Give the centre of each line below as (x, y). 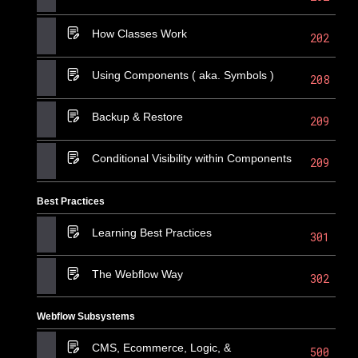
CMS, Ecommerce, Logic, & (162, 348)
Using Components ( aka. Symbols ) (183, 76)
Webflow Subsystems (86, 317)
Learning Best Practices (152, 232)
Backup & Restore (138, 117)
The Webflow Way (138, 274)
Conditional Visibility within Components (192, 159)
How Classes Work (140, 33)
